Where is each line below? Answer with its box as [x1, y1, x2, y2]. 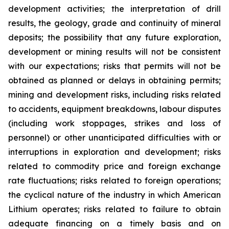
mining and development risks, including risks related [8, 89, 221, 100]
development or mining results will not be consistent [8, 47, 221, 57]
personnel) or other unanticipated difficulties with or [8, 132, 221, 143]
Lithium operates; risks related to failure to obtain [8, 204, 221, 214]
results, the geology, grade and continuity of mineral [8, 18, 221, 28]
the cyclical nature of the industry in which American [8, 190, 221, 200]
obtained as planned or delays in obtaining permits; [8, 75, 221, 85]
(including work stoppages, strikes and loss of [8, 118, 221, 128]
